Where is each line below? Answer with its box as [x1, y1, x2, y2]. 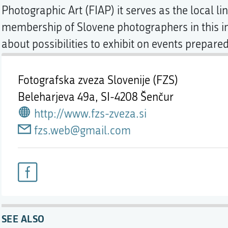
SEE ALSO [1, 212, 45, 225]
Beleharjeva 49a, [17, 91, 101, 104]
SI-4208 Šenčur [100, 91, 174, 104]
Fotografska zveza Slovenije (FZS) [17, 74, 178, 87]
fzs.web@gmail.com [34, 124, 131, 137]
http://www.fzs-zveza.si [34, 107, 147, 121]
